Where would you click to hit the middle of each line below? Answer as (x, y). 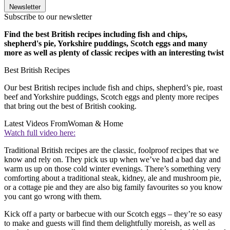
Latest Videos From (36, 124)
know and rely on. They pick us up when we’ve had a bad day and (112, 160)
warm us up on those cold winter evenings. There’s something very (112, 169)
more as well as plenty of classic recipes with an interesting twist (114, 53)
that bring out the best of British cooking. (70, 106)
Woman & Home (95, 124)
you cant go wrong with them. (53, 197)
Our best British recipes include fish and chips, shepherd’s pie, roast (113, 88)
